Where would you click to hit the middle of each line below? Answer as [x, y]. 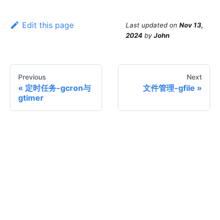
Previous [32, 77]
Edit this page [48, 25]
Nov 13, [191, 25]
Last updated [147, 25]
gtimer [31, 98]
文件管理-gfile [169, 88]
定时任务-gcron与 [58, 88]
